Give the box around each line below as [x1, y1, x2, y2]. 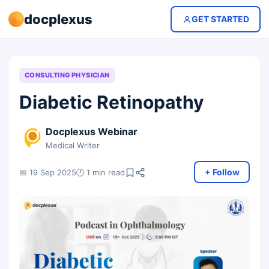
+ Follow [204, 166, 240, 177]
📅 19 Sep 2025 [19, 167, 76, 177]
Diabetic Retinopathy [19, 91, 204, 113]
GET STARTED [191, 14, 249, 24]
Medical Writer [46, 141, 100, 150]
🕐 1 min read [76, 167, 125, 177]
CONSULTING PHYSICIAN [25, 71, 110, 79]
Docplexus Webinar [46, 125, 138, 138]
